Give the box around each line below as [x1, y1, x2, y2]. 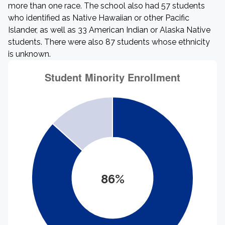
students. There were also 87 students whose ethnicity [8, 37, 210, 47]
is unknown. [8, 49, 51, 59]
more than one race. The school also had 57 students [8, 1, 205, 11]
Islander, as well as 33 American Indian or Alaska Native [8, 25, 210, 35]
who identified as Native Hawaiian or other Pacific [8, 13, 189, 23]
